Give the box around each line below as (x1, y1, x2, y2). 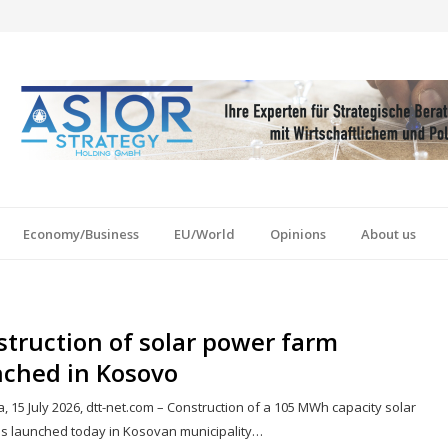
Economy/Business (23, 224, 139, 243)
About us (361, 224, 416, 243)
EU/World (174, 224, 235, 243)
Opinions (270, 224, 326, 243)
